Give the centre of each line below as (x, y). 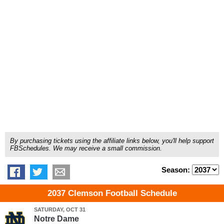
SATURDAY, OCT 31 (59, 209)
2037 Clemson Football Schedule (112, 193)
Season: (177, 170)
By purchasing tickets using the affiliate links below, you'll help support (112, 141)
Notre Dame (56, 219)
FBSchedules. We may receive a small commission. (86, 148)
